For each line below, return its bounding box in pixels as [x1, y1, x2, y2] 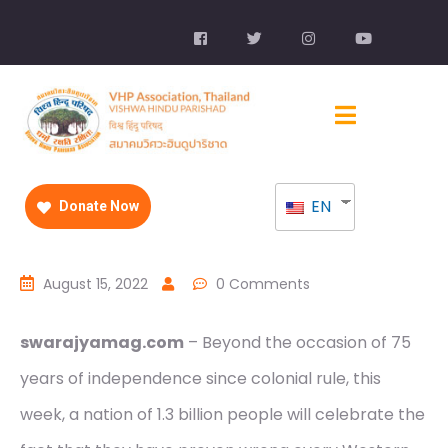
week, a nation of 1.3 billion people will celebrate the [20, 403, 425, 427]
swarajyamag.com [20, 331, 184, 355]
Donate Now [56, 198, 139, 215]
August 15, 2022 [43, 274, 148, 295]
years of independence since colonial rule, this [20, 367, 381, 391]
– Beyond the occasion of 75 [184, 331, 411, 355]
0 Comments [216, 274, 310, 295]
